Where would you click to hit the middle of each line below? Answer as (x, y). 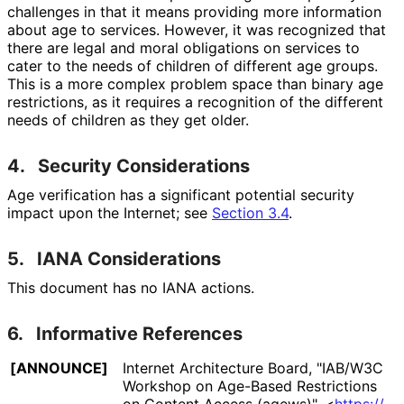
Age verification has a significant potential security (181, 194)
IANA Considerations (129, 258)
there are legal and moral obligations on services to (184, 47)
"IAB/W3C (350, 367)
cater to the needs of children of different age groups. (193, 65)
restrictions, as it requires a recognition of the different (195, 101)
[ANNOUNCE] (59, 367)
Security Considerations (144, 165)
